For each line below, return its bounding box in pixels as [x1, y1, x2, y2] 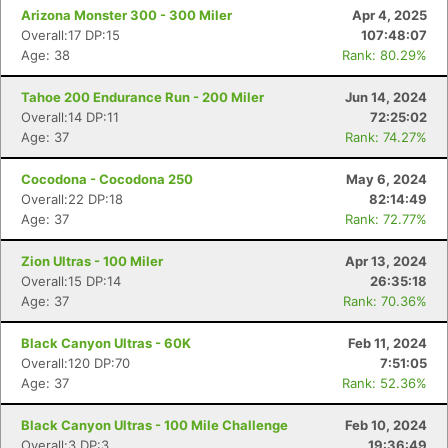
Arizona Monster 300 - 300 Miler [21, 7, 232, 23]
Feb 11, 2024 [348, 335, 427, 351]
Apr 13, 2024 [345, 253, 427, 269]
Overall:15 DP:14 [21, 273, 121, 289]
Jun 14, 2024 [345, 89, 427, 105]
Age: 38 [21, 47, 70, 63]
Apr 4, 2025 [352, 7, 427, 23]
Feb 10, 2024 [345, 417, 427, 433]
